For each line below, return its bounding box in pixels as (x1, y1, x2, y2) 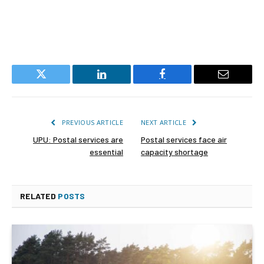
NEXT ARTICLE (141, 117, 189, 127)
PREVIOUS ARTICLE (60, 117, 123, 127)
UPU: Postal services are (33, 134, 123, 144)
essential (90, 146, 123, 157)
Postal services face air (141, 134, 227, 144)
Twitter (40, 77, 71, 88)
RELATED (20, 190, 58, 201)
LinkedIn (101, 77, 140, 88)
